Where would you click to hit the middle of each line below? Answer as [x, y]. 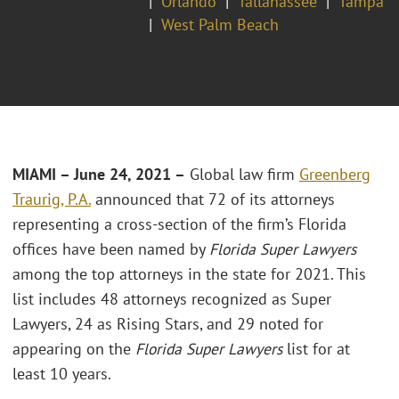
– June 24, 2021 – [122, 175]
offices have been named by [111, 249]
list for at [316, 349]
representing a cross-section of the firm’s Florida [179, 224]
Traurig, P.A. [52, 199]
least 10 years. [62, 374]
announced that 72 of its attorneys [213, 199]
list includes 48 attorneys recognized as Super [172, 299]
